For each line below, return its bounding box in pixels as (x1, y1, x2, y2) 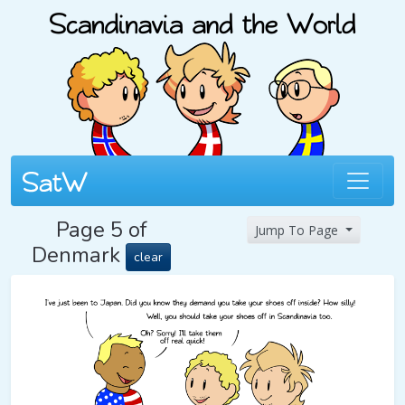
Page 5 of (56, 215, 146, 244)
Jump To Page (255, 221, 343, 239)
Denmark (32, 240, 126, 269)
